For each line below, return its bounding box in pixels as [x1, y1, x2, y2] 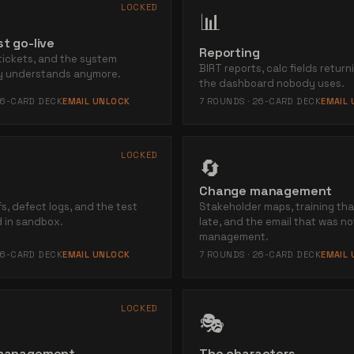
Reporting [199, 44, 260, 61]
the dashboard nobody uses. [199, 77, 345, 90]
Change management [199, 183, 333, 199]
